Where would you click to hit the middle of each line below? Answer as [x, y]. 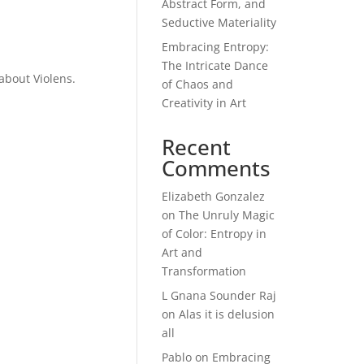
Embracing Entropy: [216, 47]
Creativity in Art [204, 103]
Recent [197, 147]
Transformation [204, 271]
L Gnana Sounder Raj [219, 295]
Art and [182, 252]
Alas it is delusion [227, 314]
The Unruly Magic [227, 215]
